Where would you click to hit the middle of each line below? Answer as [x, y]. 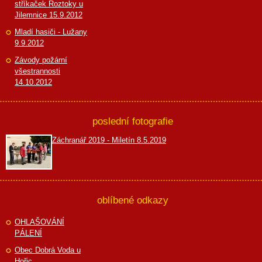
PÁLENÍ [28, 233]
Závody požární [41, 60]
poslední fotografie [132, 121]
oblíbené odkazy [132, 200]
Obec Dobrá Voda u [48, 250]
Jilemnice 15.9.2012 [49, 15]
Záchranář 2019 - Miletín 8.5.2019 [109, 140]
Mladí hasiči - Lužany [51, 32]
